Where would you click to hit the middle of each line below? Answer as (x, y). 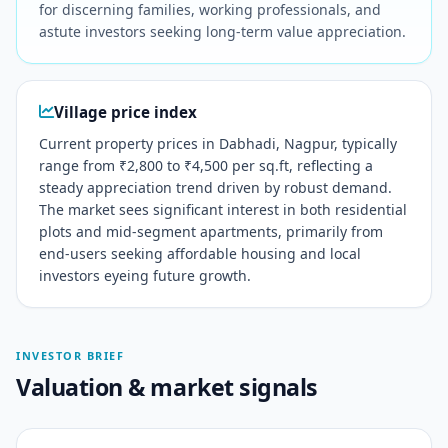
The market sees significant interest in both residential (222, 210)
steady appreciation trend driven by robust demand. (215, 188)
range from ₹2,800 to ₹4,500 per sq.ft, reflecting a (205, 166)
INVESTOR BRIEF (70, 356)
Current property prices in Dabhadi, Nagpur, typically (217, 144)
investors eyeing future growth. (144, 276)
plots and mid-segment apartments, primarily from (210, 232)
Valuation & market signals (167, 386)
